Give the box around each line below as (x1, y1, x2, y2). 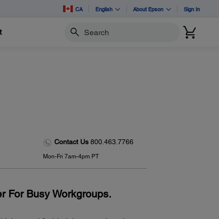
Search (64, 32, 86, 41)
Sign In (184, 5, 200, 12)
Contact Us (54, 138, 90, 146)
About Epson (133, 5, 163, 12)
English (95, 5, 112, 12)
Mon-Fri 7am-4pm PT (43, 153, 99, 160)
